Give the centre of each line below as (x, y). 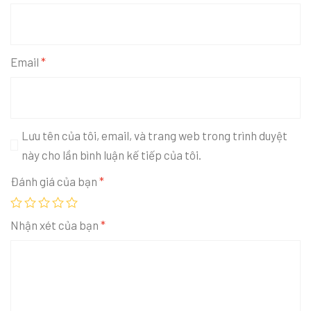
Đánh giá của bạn (55, 181)
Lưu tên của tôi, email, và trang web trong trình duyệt (154, 135)
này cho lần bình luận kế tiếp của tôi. (111, 154)
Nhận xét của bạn (56, 225)
